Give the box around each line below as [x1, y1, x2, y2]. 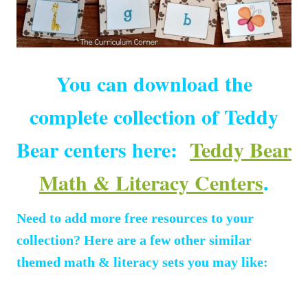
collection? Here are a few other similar [16, 232, 252, 247]
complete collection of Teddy [30, 100, 278, 131]
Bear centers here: [16, 133, 190, 164]
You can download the [56, 67, 252, 98]
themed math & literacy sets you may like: [16, 254, 268, 269]
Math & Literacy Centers [39, 166, 263, 197]
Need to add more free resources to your [16, 210, 254, 225]
